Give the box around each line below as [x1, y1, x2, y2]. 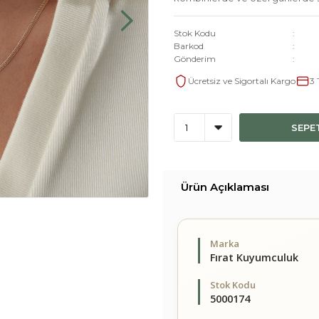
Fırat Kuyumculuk [210, 251, 298, 264]
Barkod [174, 41, 204, 51]
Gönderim [174, 53, 216, 64]
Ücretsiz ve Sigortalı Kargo [188, 75, 296, 86]
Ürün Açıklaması [181, 180, 269, 194]
